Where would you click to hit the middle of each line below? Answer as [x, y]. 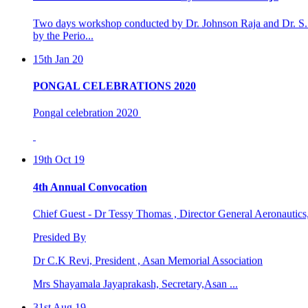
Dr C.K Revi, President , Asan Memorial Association [148, 223]
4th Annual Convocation [90, 149]
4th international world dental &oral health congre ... [156, 297]
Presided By [59, 200]
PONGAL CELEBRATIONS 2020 [114, 49]
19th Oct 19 [59, 122]
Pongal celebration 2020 [87, 76]
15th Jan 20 [58, 22]
